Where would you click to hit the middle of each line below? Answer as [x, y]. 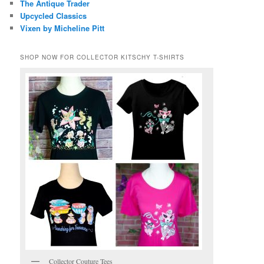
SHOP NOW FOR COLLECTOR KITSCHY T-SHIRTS [103, 57]
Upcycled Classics [54, 15]
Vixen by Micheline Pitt [62, 28]
